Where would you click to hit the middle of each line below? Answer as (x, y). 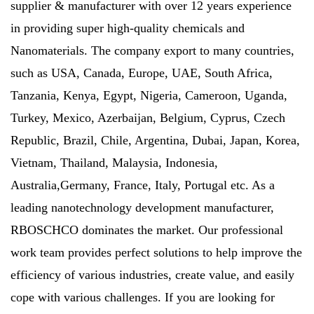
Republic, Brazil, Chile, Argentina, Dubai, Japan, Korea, (155, 140)
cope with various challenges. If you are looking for (143, 297)
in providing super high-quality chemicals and (128, 28)
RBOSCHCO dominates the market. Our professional (147, 230)
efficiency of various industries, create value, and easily (152, 274)
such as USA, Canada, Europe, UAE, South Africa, (142, 73)
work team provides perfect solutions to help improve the (156, 252)
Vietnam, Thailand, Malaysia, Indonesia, (114, 162)
